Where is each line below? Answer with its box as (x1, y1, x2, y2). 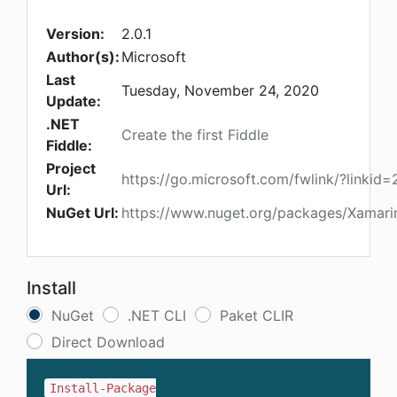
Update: (46, 92, 101, 111)
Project (46, 160, 96, 178)
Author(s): (46, 48, 120, 66)
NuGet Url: (46, 204, 119, 222)
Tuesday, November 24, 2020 (121, 82, 319, 100)
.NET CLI (128, 307, 186, 325)
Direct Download (51, 333, 165, 352)
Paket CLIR (220, 307, 293, 325)
